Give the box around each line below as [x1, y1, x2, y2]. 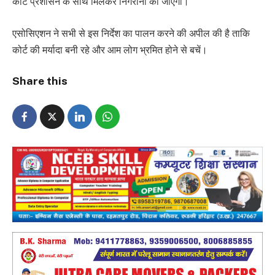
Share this [12, 74, 68, 88]
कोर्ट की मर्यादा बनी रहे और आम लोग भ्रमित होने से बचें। [12, 44, 207, 56]
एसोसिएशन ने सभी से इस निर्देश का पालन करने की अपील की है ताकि [12, 27, 250, 39]
